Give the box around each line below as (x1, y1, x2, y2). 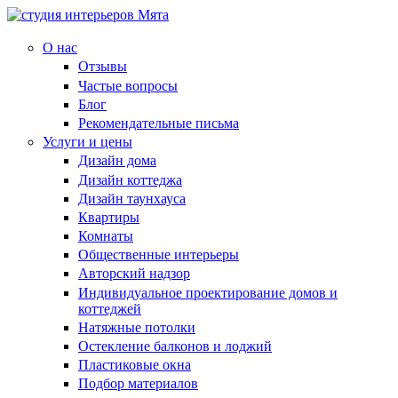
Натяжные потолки (78, 319, 195, 335)
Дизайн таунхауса (78, 190, 186, 206)
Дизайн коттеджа (78, 171, 182, 187)
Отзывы (78, 59, 127, 75)
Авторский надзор (78, 266, 190, 282)
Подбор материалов (78, 376, 198, 392)
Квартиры (78, 209, 139, 225)
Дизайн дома (78, 153, 156, 169)
